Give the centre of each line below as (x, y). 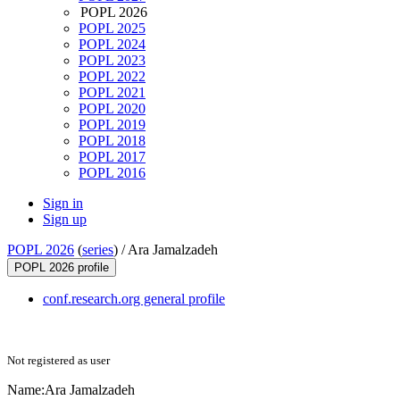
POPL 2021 (112, 93)
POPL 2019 (112, 125)
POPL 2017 (112, 157)
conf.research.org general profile (134, 299)
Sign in (63, 204)
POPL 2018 (112, 141)
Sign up (65, 220)
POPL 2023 (112, 61)
